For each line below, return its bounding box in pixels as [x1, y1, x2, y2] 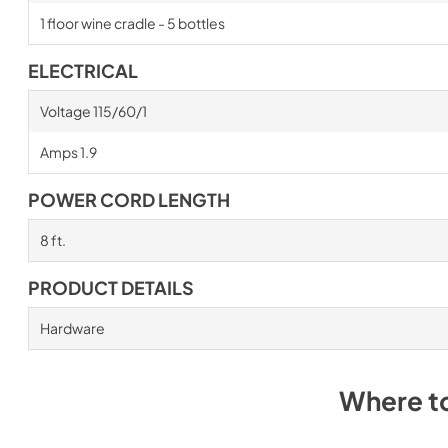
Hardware [39, 318, 105, 337]
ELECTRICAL [28, 59, 138, 82]
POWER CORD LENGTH [28, 188, 230, 211]
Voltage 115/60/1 [39, 101, 147, 120]
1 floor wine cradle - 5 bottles [39, 13, 225, 32]
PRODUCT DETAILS [28, 276, 194, 299]
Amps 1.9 [39, 142, 97, 161]
